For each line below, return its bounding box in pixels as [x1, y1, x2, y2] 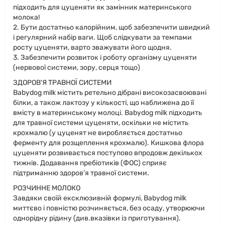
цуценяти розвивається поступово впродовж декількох [13, 149, 202, 157]
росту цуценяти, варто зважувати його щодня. [13, 43, 172, 52]
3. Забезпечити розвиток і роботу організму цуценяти [13, 53, 197, 62]
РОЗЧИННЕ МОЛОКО [13, 184, 80, 192]
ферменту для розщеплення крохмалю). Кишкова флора [13, 139, 204, 147]
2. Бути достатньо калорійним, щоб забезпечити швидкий [13, 23, 210, 32]
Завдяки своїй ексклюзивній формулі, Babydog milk [13, 194, 186, 202]
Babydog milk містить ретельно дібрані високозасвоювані [13, 88, 206, 97]
